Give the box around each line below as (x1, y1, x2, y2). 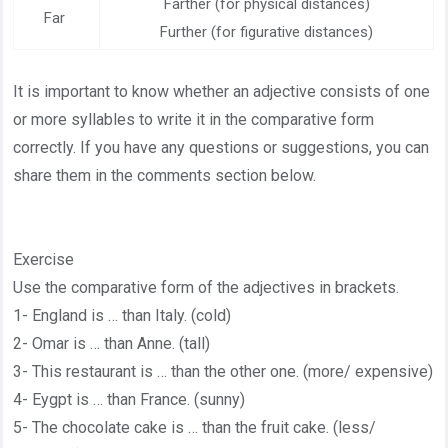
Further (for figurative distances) (160, 23, 374, 41)
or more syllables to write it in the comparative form (13, 110, 375, 129)
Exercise (13, 250, 79, 269)
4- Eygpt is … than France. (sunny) (13, 390, 246, 409)
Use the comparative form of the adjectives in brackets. (13, 278, 400, 297)
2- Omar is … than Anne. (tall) (13, 334, 211, 353)
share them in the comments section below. (13, 166, 317, 185)
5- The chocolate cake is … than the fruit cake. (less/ (13, 418, 377, 437)
